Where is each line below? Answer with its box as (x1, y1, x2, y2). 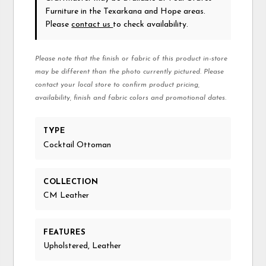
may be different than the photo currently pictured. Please (35, 68, 224, 76)
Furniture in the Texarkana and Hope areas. (45, 7, 206, 17)
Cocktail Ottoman (43, 140, 112, 150)
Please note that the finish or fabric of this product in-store (35, 55, 228, 63)
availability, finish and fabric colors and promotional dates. (35, 94, 227, 102)
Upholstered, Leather (43, 242, 122, 251)
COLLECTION (43, 178, 99, 186)
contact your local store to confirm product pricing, (35, 81, 200, 89)
